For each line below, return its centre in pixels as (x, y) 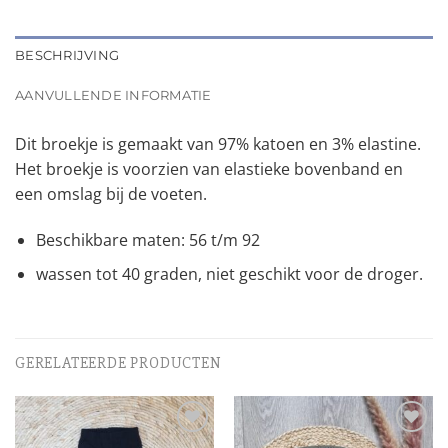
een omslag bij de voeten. (111, 193)
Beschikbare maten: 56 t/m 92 (147, 239)
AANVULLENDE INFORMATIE (113, 95)
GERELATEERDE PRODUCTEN (118, 363)
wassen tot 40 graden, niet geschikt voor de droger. (229, 274)
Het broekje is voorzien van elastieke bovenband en (209, 168)
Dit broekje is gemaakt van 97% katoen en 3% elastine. (218, 143)
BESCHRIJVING (67, 55)
